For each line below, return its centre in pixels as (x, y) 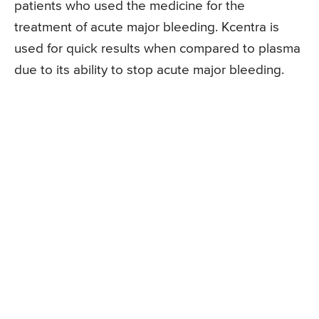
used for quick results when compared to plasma (157, 49)
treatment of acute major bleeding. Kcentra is (147, 28)
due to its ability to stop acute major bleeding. (149, 70)
